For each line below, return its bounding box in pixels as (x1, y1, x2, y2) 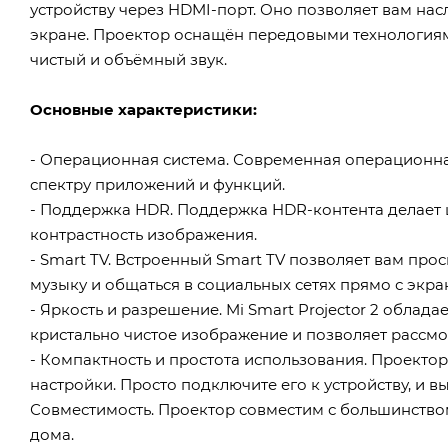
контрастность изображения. (30, 224, 257, 244)
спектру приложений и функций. (30, 174, 285, 194)
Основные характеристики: (30, 99, 257, 119)
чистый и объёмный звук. (30, 49, 227, 69)
